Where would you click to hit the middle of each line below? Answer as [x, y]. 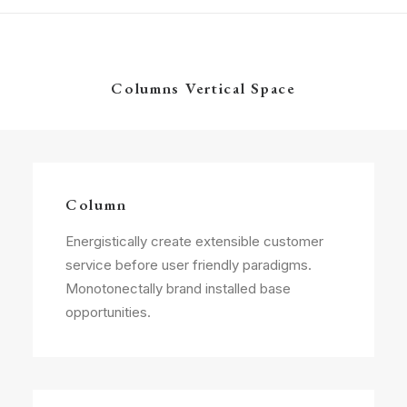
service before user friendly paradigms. [189, 265]
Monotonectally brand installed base [178, 288]
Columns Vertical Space [203, 88]
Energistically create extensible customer [194, 241]
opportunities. [108, 312]
